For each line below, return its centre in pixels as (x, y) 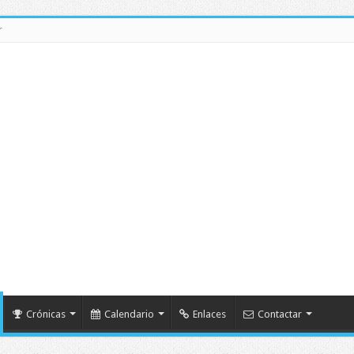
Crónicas (45, 314)
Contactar (279, 314)
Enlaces (209, 314)
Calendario (129, 314)
